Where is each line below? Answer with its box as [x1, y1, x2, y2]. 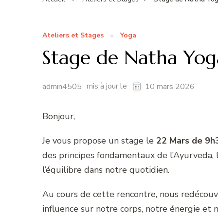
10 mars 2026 [145, 81, 195, 92]
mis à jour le [87, 81, 129, 92]
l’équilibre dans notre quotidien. [42, 163, 169, 176]
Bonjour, [42, 110, 75, 122]
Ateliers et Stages [42, 30, 104, 40]
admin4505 [42, 81, 82, 92]
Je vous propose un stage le [42, 134, 156, 146]
